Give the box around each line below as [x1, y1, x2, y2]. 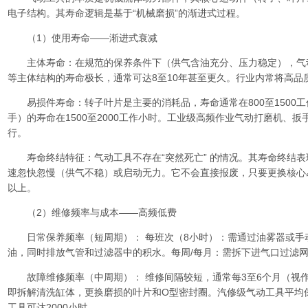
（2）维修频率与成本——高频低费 [8, 207, 177, 218]
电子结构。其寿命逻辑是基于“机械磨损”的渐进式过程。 [8, 8, 245, 19]
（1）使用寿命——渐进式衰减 [8, 32, 157, 43]
